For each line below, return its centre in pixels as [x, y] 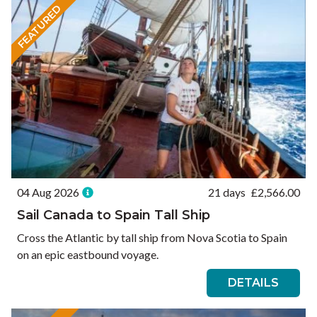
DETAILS [253, 283]
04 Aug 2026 [48, 192]
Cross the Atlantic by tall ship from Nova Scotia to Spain [152, 238]
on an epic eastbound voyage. [88, 255]
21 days [227, 192]
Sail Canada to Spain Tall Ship [114, 215]
